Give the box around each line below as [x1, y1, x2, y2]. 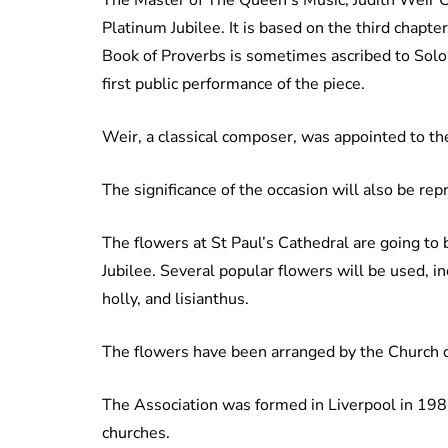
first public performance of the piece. [102, 72, 365, 95]
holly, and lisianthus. [102, 287, 253, 310]
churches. [102, 421, 174, 444]
